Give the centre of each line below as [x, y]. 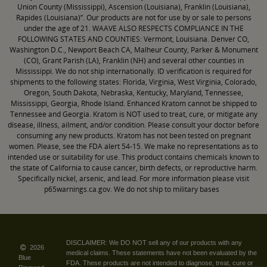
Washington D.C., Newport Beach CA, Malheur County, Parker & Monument [133, 50]
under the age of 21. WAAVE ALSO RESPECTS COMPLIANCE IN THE [133, 29]
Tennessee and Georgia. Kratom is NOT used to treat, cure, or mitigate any [133, 114]
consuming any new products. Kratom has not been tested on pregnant [133, 136]
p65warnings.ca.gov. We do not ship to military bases [133, 190]
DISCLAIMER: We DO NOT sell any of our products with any [154, 242]
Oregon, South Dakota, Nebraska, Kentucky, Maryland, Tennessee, [133, 93]
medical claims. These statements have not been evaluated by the [162, 252]
